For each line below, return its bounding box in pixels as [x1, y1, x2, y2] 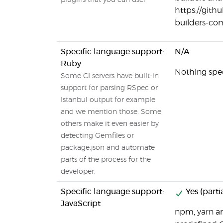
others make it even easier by [61, 120, 159, 127]
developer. [61, 168, 96, 175]
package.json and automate [61, 144, 155, 151]
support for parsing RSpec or [61, 85, 158, 92]
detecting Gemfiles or [61, 132, 134, 139]
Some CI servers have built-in [61, 73, 159, 80]
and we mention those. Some [61, 109, 161, 115]
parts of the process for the [61, 156, 151, 163]
